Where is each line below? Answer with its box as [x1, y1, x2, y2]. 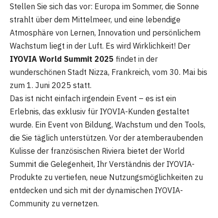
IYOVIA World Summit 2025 [10, 54, 114, 64]
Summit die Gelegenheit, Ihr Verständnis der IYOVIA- [10, 159, 195, 169]
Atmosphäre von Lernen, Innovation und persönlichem [10, 28, 200, 38]
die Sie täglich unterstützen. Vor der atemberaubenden [10, 133, 203, 143]
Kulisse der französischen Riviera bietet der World [10, 146, 184, 156]
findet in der [114, 54, 158, 64]
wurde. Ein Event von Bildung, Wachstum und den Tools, [10, 120, 205, 130]
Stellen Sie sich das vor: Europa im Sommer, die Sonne [10, 1, 199, 12]
